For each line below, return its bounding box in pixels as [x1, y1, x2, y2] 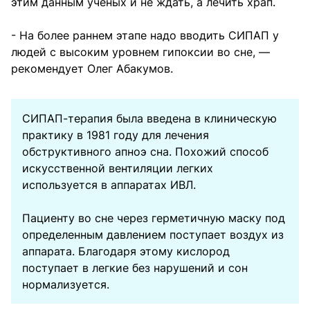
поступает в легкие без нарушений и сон [22, 260, 248, 275]
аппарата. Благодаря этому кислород [22, 244, 230, 258]
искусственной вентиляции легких [22, 161, 213, 175]
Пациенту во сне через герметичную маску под [22, 210, 285, 225]
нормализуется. [22, 277, 109, 291]
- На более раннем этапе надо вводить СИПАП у [11, 28, 279, 42]
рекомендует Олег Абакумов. [11, 61, 173, 75]
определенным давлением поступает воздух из [22, 227, 284, 241]
